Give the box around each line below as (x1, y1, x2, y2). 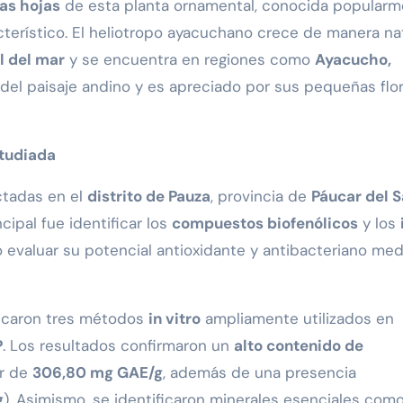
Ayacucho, (315, 49, 391, 70)
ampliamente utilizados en (201, 309, 394, 329)
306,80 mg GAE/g (32, 363, 163, 383)
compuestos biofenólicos (172, 213, 358, 234)
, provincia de (210, 186, 311, 207)
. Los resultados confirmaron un (3, 336, 234, 356)
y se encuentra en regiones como (65, 49, 315, 70)
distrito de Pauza (87, 186, 210, 207)
